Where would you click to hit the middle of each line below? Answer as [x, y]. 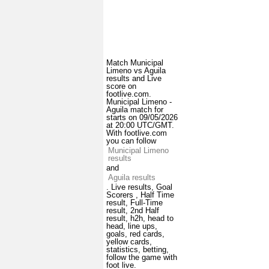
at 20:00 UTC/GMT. [140, 125]
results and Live [134, 79]
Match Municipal [135, 63]
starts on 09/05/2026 [142, 118]
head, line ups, [132, 226]
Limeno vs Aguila [136, 71]
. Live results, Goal [139, 187]
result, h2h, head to [140, 219]
